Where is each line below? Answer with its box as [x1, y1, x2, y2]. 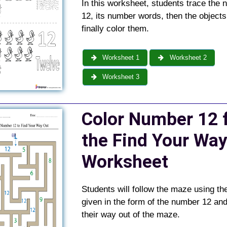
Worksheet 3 [100, 72, 140, 81]
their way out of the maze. [81, 209, 180, 219]
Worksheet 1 [100, 53, 140, 61]
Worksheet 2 [167, 53, 207, 61]
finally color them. [81, 24, 149, 34]
